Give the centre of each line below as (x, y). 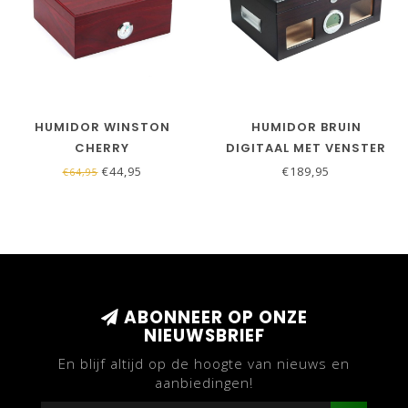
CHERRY (102, 148)
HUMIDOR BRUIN (306, 127)
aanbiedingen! (204, 382)
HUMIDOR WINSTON (102, 127)
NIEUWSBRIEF (204, 335)
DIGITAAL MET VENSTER (306, 148)
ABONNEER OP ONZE (213, 317)
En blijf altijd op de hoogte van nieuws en (204, 363)
